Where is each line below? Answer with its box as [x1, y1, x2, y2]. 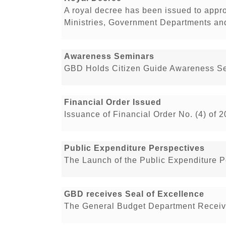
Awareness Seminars [64, 52, 154, 61]
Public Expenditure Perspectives [64, 144, 205, 153]
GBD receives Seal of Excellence [64, 190, 204, 199]
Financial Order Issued [64, 98, 161, 107]
